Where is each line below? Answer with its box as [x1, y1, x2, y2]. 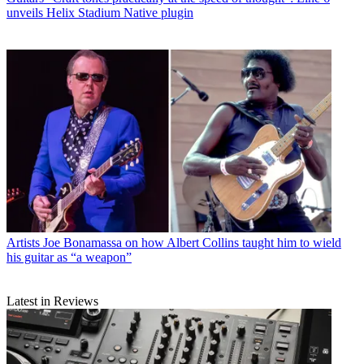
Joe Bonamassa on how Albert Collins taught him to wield [43, 236, 341, 250]
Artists [6, 236, 40, 250]
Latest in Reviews [6, 294, 98, 309]
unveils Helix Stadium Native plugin [6, 6, 193, 20]
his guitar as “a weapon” [6, 250, 132, 265]
